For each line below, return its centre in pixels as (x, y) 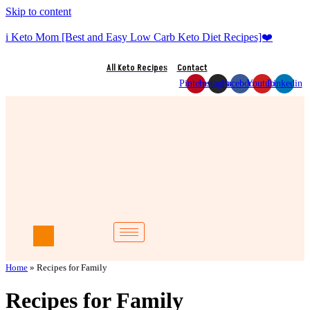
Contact (192, 68)
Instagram (218, 83)
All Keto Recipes (137, 68)
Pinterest (196, 83)
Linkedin (284, 83)
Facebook (240, 83)
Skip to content (38, 11)
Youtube (262, 83)
